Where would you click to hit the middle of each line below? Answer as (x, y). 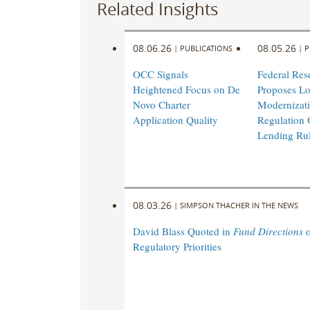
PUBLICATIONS (206, 48)
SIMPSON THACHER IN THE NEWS (239, 205)
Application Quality (175, 120)
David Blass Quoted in (183, 231)
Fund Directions (268, 231)
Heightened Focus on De (186, 90)
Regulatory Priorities (177, 247)
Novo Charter (161, 105)
